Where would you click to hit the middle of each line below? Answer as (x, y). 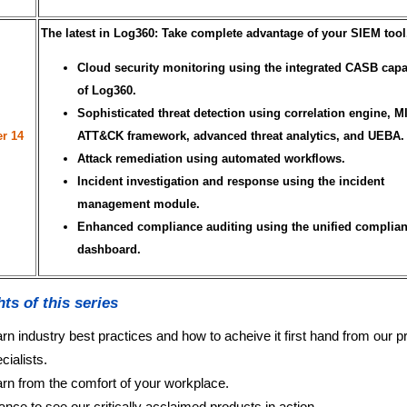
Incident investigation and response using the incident (231, 181)
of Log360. (107, 90)
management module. (139, 203)
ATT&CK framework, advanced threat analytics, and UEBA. (241, 135)
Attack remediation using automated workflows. (211, 158)
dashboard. (109, 249)
